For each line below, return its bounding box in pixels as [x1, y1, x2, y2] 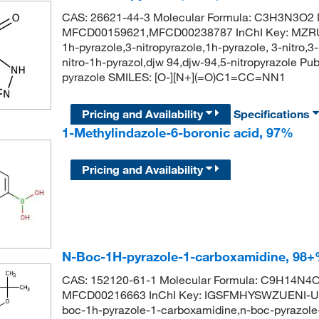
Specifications [234, 106, 313, 121]
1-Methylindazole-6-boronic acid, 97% [61, 124, 293, 140]
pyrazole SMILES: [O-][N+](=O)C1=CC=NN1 [61, 69, 286, 84]
